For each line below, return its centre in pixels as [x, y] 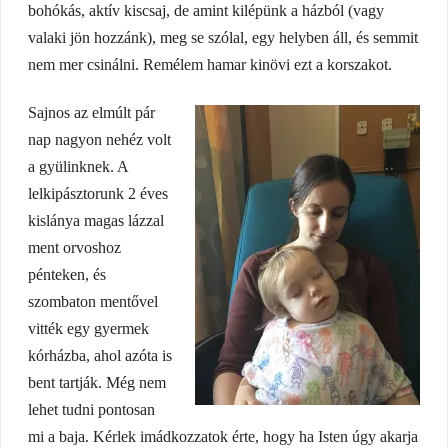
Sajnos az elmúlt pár [91, 113]
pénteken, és [66, 275]
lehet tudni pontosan [91, 410]
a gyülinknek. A [77, 167]
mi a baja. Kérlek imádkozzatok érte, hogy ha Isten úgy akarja [222, 437]
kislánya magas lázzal [95, 221]
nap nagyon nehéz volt [99, 140]
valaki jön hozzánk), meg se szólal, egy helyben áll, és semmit [222, 38]
